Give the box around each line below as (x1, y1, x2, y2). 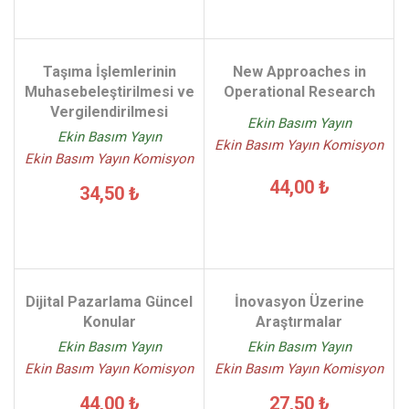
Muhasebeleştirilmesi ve (24, 83, 194, 100)
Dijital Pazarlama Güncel (26, 293, 193, 310)
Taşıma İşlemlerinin (42, 63, 176, 80)
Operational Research (223, 83, 375, 100)
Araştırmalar (256, 313, 342, 330)
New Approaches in (232, 63, 366, 80)
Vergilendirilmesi (50, 103, 168, 121)
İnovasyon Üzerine (234, 293, 364, 310)
